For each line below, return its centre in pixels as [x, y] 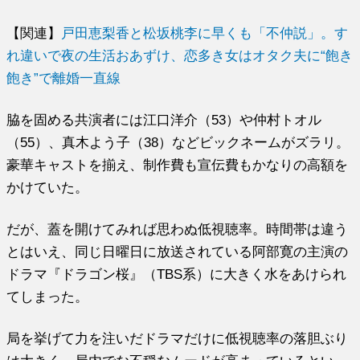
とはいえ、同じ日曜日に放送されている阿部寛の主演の [178, 252]
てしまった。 [48, 297]
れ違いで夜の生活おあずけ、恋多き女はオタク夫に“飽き [180, 56]
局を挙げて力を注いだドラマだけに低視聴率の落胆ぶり [178, 339]
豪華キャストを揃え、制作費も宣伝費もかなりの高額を [178, 165]
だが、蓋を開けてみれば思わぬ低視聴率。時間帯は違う [178, 229]
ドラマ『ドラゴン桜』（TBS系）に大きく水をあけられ [177, 274]
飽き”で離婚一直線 [64, 78]
